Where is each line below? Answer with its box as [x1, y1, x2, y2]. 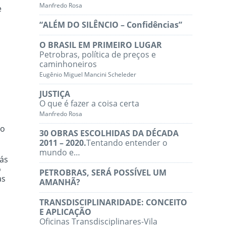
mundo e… [39, 147, 81, 158]
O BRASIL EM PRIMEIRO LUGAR [39, 39, 162, 51]
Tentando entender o [86, 137, 168, 149]
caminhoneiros [39, 59, 99, 70]
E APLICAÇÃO [39, 206, 92, 218]
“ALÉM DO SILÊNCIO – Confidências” [39, 19, 183, 31]
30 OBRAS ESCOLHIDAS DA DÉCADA [39, 128, 179, 139]
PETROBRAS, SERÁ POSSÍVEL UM [39, 167, 167, 179]
